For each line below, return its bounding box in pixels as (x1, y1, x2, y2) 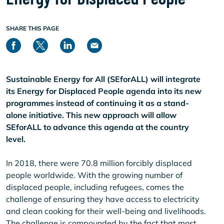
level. (6, 134, 25, 144)
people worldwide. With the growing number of (6, 170, 182, 180)
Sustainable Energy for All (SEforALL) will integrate (6, 74, 200, 84)
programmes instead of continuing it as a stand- (6, 98, 189, 108)
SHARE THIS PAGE (6, 24, 59, 32)
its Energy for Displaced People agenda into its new (6, 86, 201, 96)
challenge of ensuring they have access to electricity (6, 194, 199, 204)
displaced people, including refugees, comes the (6, 182, 184, 192)
